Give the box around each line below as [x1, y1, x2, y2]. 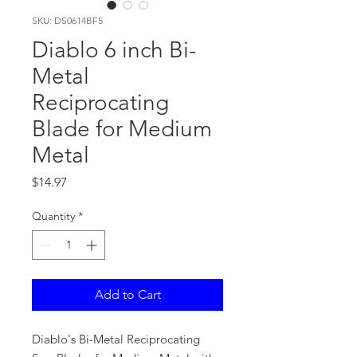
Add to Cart [94, 287, 161, 302]
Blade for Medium [32, 116, 212, 142]
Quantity [32, 209, 75, 223]
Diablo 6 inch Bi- [32, 37, 196, 63]
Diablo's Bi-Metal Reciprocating [32, 331, 200, 347]
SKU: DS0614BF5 [32, 14, 103, 26]
